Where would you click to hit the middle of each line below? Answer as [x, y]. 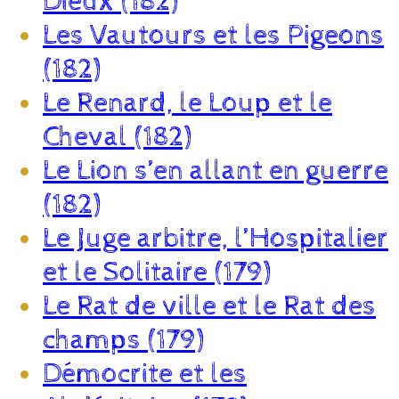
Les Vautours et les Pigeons [213, 35]
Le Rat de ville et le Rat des [209, 306]
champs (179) [123, 340]
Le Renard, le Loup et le [187, 103]
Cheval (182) [117, 137]
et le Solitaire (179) [157, 272]
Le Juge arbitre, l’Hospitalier [216, 238]
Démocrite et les [145, 374]
